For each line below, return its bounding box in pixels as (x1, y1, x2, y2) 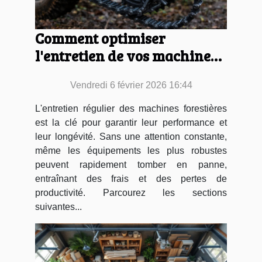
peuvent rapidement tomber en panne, (35, 160, 227, 170)
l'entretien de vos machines (35, 46, 217, 65)
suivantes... (35, 202, 82, 212)
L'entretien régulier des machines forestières (35, 104, 227, 113)
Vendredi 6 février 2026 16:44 (70, 80, 192, 90)
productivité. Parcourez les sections (35, 188, 227, 198)
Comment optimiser (35, 28, 166, 48)
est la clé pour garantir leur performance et (35, 118, 227, 127)
